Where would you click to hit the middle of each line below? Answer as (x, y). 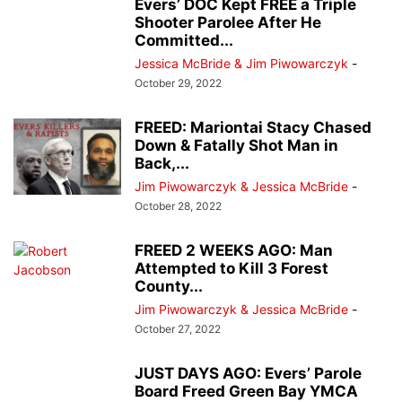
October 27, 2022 (178, 329)
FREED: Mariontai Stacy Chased (253, 128)
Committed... (184, 41)
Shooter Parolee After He (228, 23)
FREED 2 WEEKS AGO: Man (234, 251)
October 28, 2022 (178, 206)
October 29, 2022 (178, 83)
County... (169, 287)
